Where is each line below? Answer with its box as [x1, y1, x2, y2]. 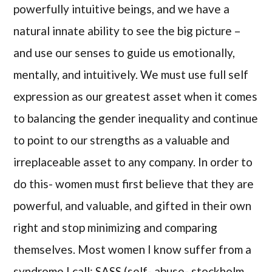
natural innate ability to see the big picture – [13, 23, 241, 38]
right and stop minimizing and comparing [13, 220, 218, 234]
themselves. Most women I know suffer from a [13, 242, 252, 256]
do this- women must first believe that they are [13, 176, 254, 191]
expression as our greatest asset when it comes [13, 89, 258, 103]
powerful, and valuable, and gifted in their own [13, 198, 252, 212]
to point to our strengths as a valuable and [13, 132, 230, 147]
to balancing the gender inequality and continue [13, 110, 259, 125]
